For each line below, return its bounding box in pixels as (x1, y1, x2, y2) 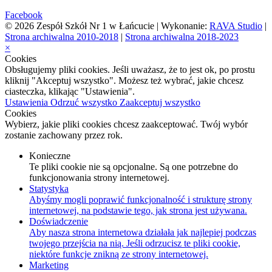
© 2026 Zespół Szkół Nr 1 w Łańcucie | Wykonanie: (5, 21, 209, 32)
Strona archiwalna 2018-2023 (125, 32, 239, 42)
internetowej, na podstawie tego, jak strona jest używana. (29, 205, 247, 216)
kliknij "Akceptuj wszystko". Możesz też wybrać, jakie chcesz (5, 75, 243, 86)
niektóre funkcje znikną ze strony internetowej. (29, 249, 208, 260)
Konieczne (29, 151, 70, 161)
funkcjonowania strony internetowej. (29, 172, 169, 183)
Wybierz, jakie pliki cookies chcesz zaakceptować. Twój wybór (5, 119, 248, 130)
